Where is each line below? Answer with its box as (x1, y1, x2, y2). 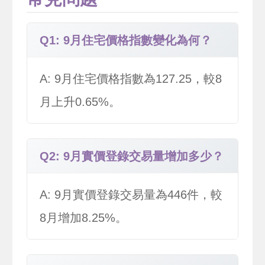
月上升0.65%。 (40, 95, 121, 108)
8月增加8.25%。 (40, 211, 127, 224)
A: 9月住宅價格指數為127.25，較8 (40, 72, 222, 85)
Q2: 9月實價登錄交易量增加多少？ (40, 149, 224, 163)
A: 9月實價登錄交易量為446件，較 (40, 188, 222, 201)
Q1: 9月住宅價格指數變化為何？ (40, 33, 212, 47)
